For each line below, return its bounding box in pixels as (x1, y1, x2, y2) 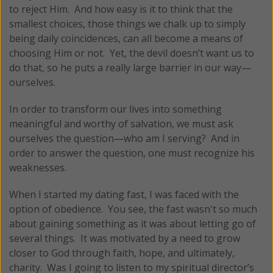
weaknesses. (9, 160, 66, 174)
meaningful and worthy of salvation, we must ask (9, 116, 233, 130)
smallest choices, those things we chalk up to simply (9, 16, 246, 30)
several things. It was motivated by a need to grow (9, 231, 240, 245)
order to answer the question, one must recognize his (9, 146, 255, 160)
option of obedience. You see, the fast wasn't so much (9, 202, 257, 216)
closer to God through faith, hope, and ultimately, (9, 246, 235, 260)
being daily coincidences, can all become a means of (9, 31, 243, 45)
